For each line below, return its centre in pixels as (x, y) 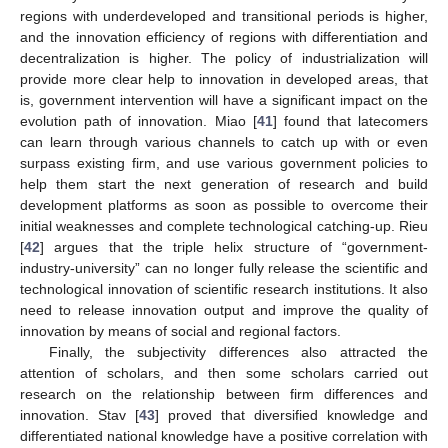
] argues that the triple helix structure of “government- (234, 246)
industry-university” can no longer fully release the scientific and (224, 267)
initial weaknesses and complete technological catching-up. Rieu (224, 225)
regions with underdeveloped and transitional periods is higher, (224, 15)
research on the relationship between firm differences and (224, 393)
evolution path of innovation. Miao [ (138, 120)
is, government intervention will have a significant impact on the (224, 99)
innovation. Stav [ (79, 414)
